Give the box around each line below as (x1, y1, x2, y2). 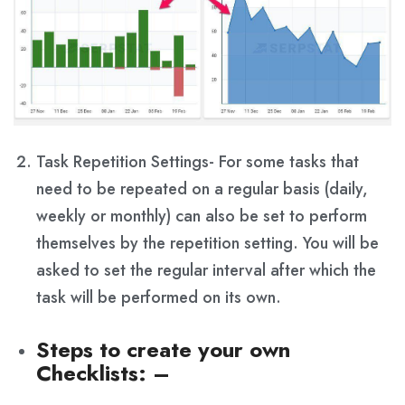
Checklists (36, 356, 138, 389)
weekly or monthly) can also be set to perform (36, 203, 367, 228)
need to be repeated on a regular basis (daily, (36, 176, 368, 201)
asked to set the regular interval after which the (36, 258, 376, 282)
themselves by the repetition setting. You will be (36, 231, 379, 255)
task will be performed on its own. (36, 285, 281, 309)
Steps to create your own (36, 333, 290, 365)
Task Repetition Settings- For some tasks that (36, 149, 359, 174)
